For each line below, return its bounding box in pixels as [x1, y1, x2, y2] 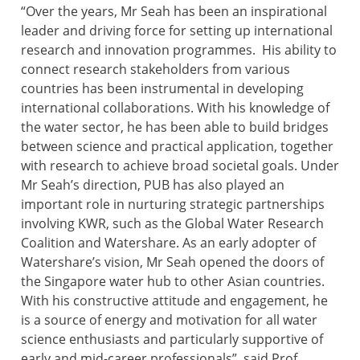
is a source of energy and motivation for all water [21, 311, 317, 329]
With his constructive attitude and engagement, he [21, 292, 328, 310]
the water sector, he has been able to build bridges [21, 118, 329, 137]
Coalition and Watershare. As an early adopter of [21, 234, 316, 252]
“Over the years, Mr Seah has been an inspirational [21, 2, 327, 21]
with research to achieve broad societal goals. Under [21, 157, 339, 175]
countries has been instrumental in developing [21, 80, 304, 98]
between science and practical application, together [21, 137, 333, 156]
